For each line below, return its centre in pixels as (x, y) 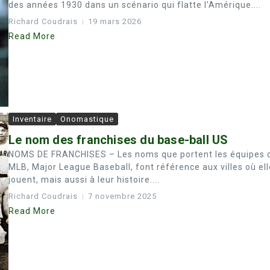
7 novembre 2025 (122, 196)
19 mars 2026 (115, 21)
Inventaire (32, 119)
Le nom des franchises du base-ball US (118, 140)
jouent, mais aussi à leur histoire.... (84, 180)
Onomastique (87, 119)
